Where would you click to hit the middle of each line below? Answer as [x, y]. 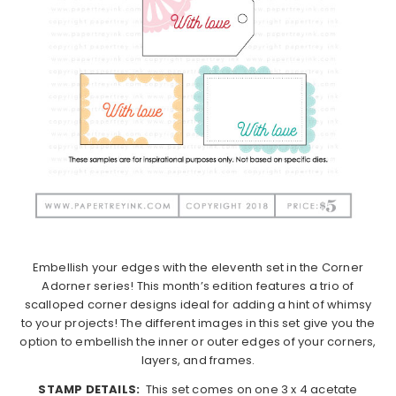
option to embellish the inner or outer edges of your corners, [198, 341]
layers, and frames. [198, 360]
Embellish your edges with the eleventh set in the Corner [198, 267]
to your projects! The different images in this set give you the [198, 323]
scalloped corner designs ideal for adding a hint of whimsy [198, 304]
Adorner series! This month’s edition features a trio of [198, 286]
